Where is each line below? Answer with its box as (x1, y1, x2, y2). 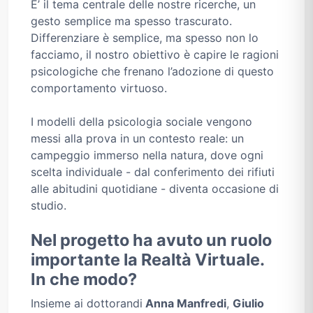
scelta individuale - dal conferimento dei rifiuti (31, 165, 275, 180)
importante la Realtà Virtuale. (31, 249, 264, 270)
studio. (31, 198, 66, 213)
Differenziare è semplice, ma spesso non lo (31, 31, 259, 45)
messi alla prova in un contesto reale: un (31, 131, 244, 146)
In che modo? (31, 269, 137, 290)
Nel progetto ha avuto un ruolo (31, 230, 272, 251)
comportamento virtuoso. (31, 81, 167, 96)
